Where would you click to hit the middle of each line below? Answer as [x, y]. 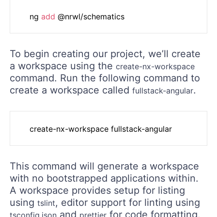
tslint [46, 203]
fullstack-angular [163, 90]
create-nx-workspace [155, 66]
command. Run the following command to [105, 78]
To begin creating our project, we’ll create [105, 54]
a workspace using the [63, 66]
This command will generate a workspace [104, 166]
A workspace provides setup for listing [97, 190]
